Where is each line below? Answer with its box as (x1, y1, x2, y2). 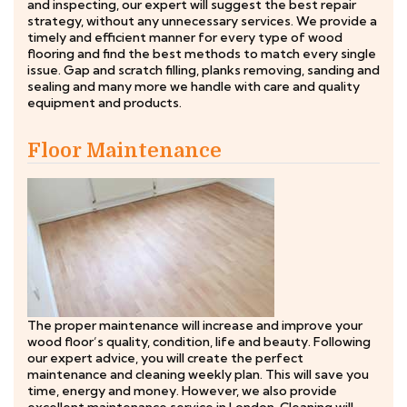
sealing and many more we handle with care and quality (27, 78, 360, 94)
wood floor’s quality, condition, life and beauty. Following (27, 333, 371, 350)
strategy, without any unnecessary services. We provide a (27, 13, 377, 29)
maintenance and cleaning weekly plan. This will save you (27, 366, 369, 382)
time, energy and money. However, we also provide (27, 382, 337, 399)
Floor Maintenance (27, 139, 222, 162)
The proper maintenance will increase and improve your (27, 317, 362, 333)
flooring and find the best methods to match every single (27, 45, 376, 62)
